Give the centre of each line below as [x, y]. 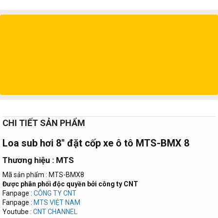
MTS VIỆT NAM [57, 202]
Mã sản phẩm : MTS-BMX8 [43, 174]
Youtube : [18, 211]
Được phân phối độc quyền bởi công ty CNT [70, 184]
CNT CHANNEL [55, 211]
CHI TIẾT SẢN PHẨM [44, 123]
